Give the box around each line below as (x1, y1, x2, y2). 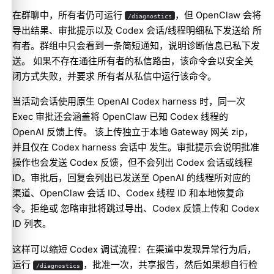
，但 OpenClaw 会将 (174, 9, 261, 21)
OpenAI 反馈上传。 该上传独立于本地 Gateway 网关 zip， (12, 126, 253, 138)
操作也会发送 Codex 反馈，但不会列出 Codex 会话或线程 (12, 157, 253, 169)
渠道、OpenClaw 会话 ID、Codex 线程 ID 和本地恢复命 (12, 187, 244, 199)
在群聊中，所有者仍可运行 (12, 9, 125, 21)
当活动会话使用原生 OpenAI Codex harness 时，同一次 (12, 95, 245, 108)
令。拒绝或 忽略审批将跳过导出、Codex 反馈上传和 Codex (12, 202, 259, 215)
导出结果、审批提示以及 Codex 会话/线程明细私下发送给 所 (12, 24, 262, 36)
